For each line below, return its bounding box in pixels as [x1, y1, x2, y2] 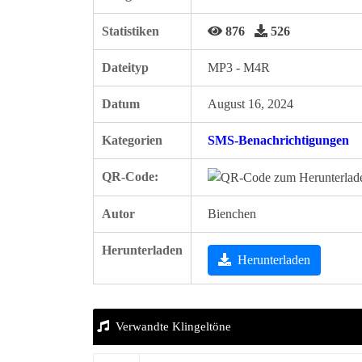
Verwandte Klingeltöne [116, 320, 231, 333]
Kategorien [102, 133, 162, 147]
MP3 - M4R [208, 61, 270, 74]
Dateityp [102, 61, 149, 74]
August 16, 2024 [208, 97, 293, 111]
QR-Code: [102, 170, 158, 183]
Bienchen [208, 207, 256, 221]
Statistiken [102, 24, 159, 38]
